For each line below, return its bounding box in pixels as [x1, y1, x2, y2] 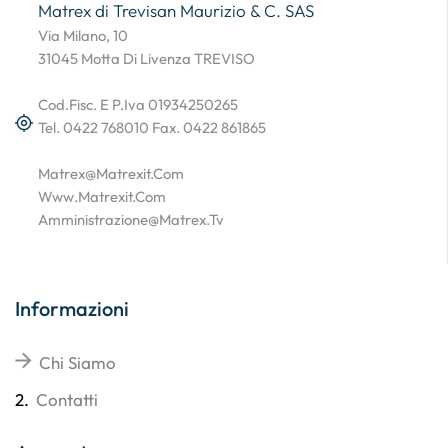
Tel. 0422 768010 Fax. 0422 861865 [38, 117, 266, 137]
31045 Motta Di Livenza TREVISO [38, 48, 255, 68]
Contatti [36, 389, 98, 411]
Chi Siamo [39, 352, 116, 374]
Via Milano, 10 [38, 25, 128, 45]
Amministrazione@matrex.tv [38, 209, 224, 229]
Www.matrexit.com [38, 186, 166, 206]
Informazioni [15, 296, 129, 322]
